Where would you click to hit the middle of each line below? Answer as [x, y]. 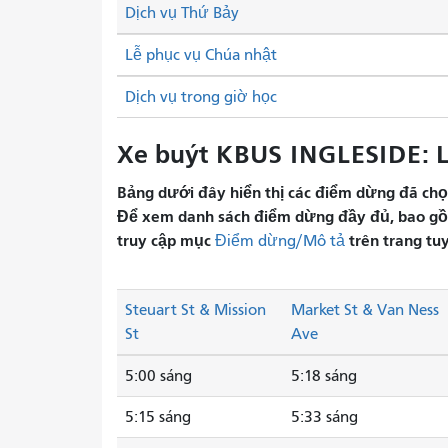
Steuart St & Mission [195, 310]
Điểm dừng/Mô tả [280, 240]
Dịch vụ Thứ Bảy [182, 13]
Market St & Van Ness [365, 310]
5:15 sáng [158, 417]
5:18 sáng [324, 376]
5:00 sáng [158, 376]
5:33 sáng [324, 417]
